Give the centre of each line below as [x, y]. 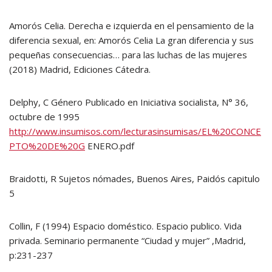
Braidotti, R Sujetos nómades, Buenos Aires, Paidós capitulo [134, 178]
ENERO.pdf [110, 146]
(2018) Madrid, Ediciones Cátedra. [80, 69]
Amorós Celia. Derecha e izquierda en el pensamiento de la [131, 25]
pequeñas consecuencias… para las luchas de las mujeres [128, 55]
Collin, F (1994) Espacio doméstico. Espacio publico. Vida [125, 226]
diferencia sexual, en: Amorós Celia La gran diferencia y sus [131, 40]
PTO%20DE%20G [47, 146]
